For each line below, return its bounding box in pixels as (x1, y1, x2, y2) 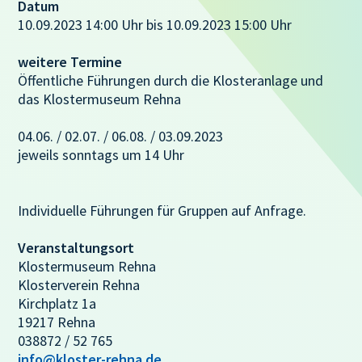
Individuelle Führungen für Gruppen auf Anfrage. (18, 200, 307, 220)
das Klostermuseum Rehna (18, 89, 182, 108)
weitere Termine (18, 52, 123, 71)
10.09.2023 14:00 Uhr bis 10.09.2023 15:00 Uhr (18, 15, 293, 34)
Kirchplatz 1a (18, 293, 97, 313)
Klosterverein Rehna (18, 275, 141, 294)
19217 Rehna (18, 312, 96, 331)
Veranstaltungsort (18, 238, 135, 257)
